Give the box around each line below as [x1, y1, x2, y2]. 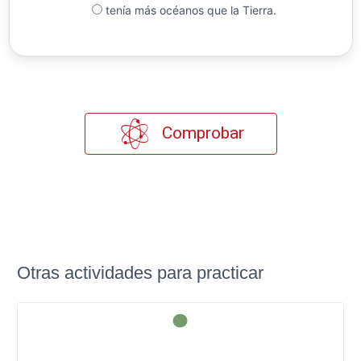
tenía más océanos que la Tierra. [102, 2, 276, 17]
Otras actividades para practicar [17, 262, 263, 283]
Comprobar [157, 123, 244, 143]
